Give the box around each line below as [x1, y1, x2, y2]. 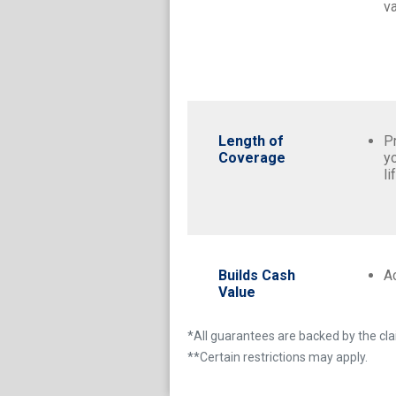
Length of [218, 132, 284, 149]
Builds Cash [218, 266, 295, 284]
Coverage [218, 148, 286, 166]
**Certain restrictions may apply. [187, 349, 368, 364]
